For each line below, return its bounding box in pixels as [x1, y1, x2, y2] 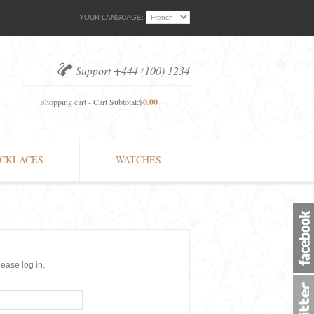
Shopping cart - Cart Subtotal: [40, 96, 139, 107]
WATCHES [116, 153, 161, 166]
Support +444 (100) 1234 [76, 63, 190, 78]
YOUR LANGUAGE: [79, 13, 144, 21]
